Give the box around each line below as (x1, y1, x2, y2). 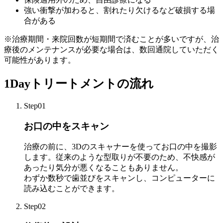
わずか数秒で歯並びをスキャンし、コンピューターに (24, 174, 215, 183)
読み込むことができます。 (24, 184, 119, 193)
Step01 (24, 102, 46, 111)
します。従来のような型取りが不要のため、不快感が (24, 153, 215, 162)
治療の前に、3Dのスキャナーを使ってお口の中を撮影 (24, 142, 217, 151)
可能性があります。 (4, 56, 76, 65)
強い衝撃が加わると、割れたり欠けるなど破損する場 (24, 6, 215, 15)
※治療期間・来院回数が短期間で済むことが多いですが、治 (4, 35, 219, 44)
